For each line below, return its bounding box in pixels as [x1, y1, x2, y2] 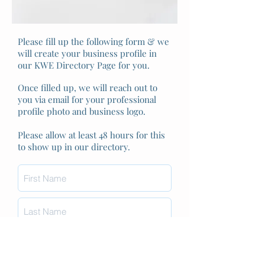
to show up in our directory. [18, 141, 130, 153]
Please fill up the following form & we [18, 35, 169, 47]
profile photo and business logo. [18, 105, 146, 117]
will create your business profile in [18, 47, 157, 59]
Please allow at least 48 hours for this [18, 129, 165, 141]
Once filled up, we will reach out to [18, 82, 157, 93]
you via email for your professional [18, 93, 156, 105]
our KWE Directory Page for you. [18, 59, 152, 71]
